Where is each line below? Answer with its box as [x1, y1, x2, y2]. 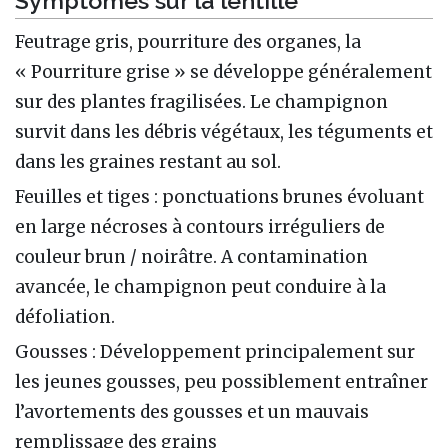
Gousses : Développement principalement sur [15, 341, 415, 364]
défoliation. [15, 306, 115, 329]
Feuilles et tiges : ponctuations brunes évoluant [15, 186, 424, 209]
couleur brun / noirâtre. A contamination [15, 246, 368, 269]
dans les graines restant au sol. [15, 151, 281, 174]
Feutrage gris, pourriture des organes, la [15, 31, 361, 54]
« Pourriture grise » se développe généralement [15, 61, 432, 84]
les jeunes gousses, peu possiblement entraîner [15, 371, 428, 394]
